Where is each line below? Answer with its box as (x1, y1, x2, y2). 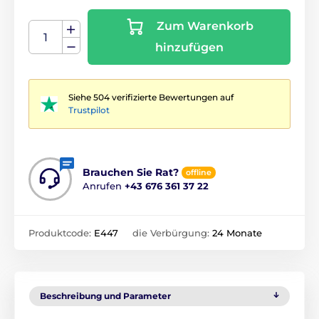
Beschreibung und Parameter (40, 291, 171, 302)
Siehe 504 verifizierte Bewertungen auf (68, 92, 234, 103)
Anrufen (83, 180, 125, 192)
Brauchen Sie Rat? (83, 166, 179, 179)
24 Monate (212, 227, 262, 239)
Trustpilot (68, 105, 110, 116)
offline (186, 167, 211, 178)
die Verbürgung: (132, 227, 212, 239)
